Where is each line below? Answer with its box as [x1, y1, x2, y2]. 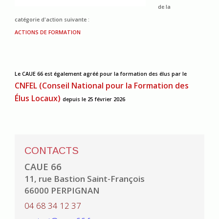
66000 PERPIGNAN [24, 185, 100, 197]
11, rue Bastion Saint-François [24, 173, 145, 185]
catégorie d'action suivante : [15, 16, 89, 23]
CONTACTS [24, 145, 79, 156]
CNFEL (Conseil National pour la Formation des [15, 80, 189, 91]
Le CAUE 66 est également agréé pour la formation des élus [15, 70, 172, 78]
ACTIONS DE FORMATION [15, 29, 81, 36]
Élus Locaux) [15, 93, 63, 104]
